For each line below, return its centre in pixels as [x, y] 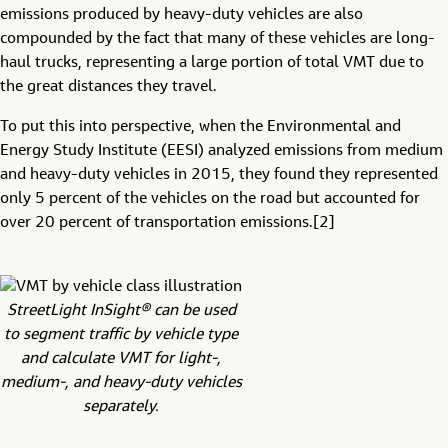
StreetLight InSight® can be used [121, 311]
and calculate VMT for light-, [121, 359]
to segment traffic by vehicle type [121, 335]
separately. [121, 407]
